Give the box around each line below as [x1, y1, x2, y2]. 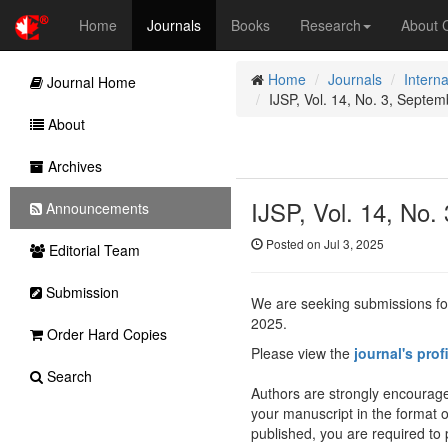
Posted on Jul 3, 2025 [262, 235, 384, 252]
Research [300, 15, 361, 35]
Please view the [250, 343, 354, 363]
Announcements [42, 198, 149, 218]
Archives [44, 156, 102, 176]
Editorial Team [45, 240, 140, 260]
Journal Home [43, 72, 136, 92]
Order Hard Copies [43, 324, 167, 344]
